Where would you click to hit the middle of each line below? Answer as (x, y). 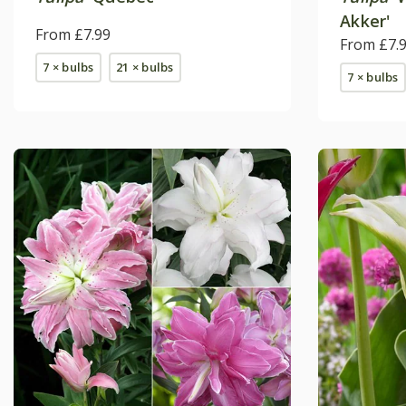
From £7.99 (73, 34)
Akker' (365, 20)
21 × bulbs (145, 67)
